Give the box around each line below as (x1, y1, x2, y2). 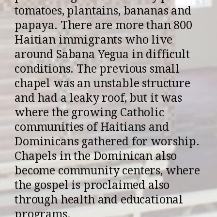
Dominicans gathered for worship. (15, 135, 200, 148)
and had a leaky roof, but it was (15, 91, 182, 105)
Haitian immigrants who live (15, 33, 172, 46)
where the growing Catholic (15, 106, 164, 119)
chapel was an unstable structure (15, 77, 190, 90)
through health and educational (15, 193, 184, 206)
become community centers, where (15, 164, 201, 177)
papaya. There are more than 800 (15, 18, 193, 32)
